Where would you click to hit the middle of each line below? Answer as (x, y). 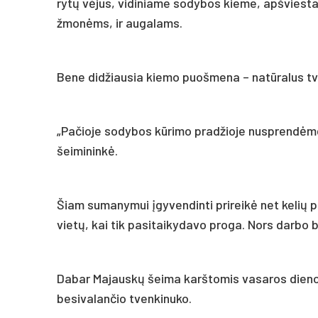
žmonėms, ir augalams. (120, 22)
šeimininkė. (87, 150)
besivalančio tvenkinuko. (124, 298)
